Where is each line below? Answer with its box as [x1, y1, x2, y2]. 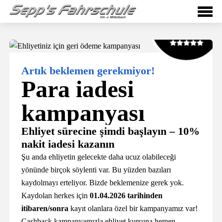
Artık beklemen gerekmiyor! [21, 64, 155, 77]
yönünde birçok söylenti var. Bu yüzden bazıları [21, 166, 171, 174]
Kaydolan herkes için [21, 191, 90, 200]
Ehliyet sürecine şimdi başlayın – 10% [21, 125, 200, 137]
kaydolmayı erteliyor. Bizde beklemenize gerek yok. [21, 178, 184, 187]
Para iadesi [21, 76, 134, 102]
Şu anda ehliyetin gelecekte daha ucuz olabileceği [21, 153, 176, 161]
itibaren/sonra [21, 204, 69, 213]
